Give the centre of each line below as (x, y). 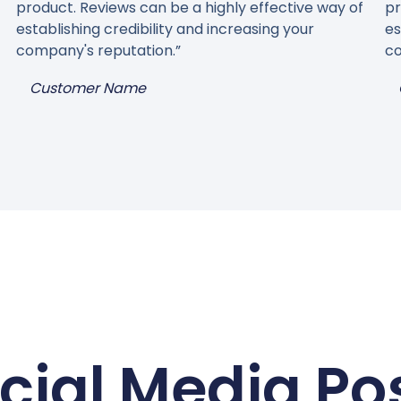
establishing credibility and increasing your (165, 30)
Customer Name (87, 89)
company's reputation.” (98, 51)
